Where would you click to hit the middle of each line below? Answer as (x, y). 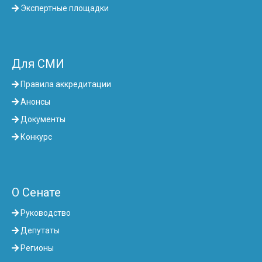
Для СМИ (38, 64)
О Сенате (36, 193)
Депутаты (39, 231)
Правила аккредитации (65, 85)
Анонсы (35, 102)
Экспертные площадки (64, 8)
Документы (42, 120)
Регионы (36, 248)
